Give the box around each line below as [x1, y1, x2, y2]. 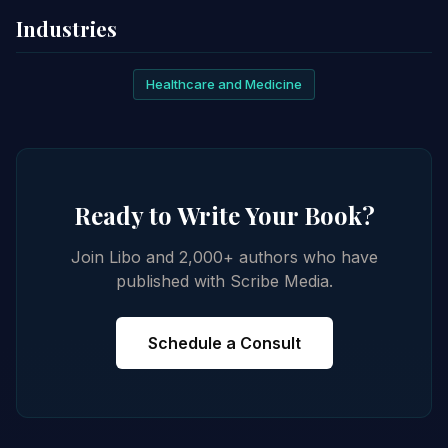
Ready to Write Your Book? [73, 198, 375, 231]
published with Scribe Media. [115, 270, 333, 291]
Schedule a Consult [147, 332, 301, 353]
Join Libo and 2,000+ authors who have [70, 246, 378, 267]
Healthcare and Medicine [146, 75, 302, 92]
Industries [16, 15, 117, 43]
